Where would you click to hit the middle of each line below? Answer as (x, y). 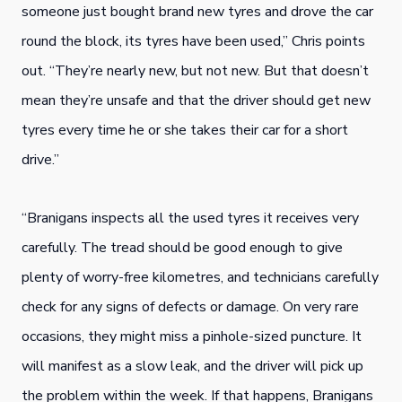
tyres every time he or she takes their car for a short (185, 130)
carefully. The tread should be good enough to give (182, 248)
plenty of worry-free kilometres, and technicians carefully (200, 277)
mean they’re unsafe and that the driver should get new (196, 100)
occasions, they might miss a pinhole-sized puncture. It (192, 336)
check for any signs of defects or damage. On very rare (190, 307)
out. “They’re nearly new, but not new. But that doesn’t (195, 71)
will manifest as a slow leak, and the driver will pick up (192, 366)
